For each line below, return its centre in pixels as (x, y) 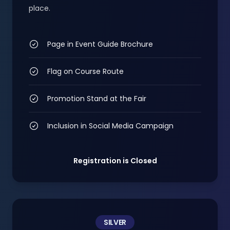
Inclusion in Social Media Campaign (110, 126)
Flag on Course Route (85, 71)
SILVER (115, 222)
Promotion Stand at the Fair (97, 99)
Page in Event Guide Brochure (100, 44)
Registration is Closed (115, 161)
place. (40, 8)
